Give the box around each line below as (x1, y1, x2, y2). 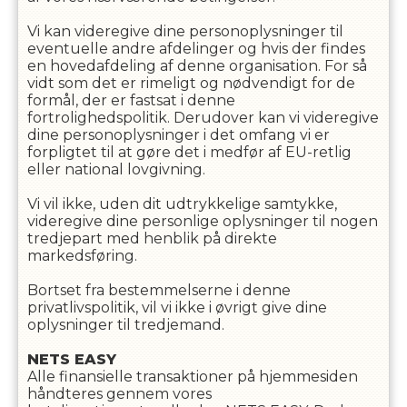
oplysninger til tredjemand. (26, 316, 224, 333)
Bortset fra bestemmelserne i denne (26, 282, 291, 299)
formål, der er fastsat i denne (26, 92, 235, 109)
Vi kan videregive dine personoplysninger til (26, 23, 343, 40)
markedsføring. (26, 247, 137, 264)
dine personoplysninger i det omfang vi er (26, 126, 330, 144)
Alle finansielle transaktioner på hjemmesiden (26, 368, 358, 385)
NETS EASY (26, 351, 116, 368)
